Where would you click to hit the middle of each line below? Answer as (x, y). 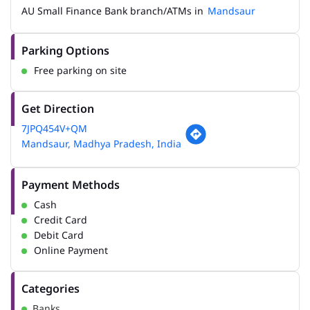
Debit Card (59, 235)
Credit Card (61, 220)
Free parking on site (80, 71)
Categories (51, 289)
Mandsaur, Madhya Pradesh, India (101, 144)
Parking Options (65, 51)
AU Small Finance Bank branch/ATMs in (112, 11)
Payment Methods (71, 185)
